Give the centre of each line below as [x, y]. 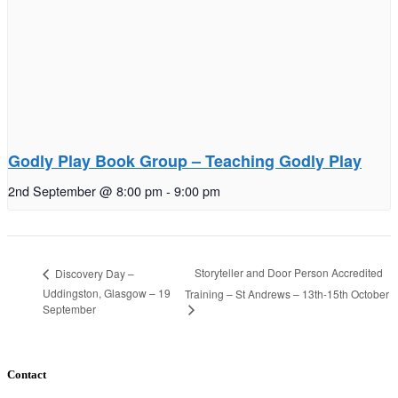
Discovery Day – [93, 273]
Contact [27, 374]
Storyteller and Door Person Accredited [288, 273]
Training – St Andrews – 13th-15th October [287, 293]
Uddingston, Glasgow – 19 [107, 293]
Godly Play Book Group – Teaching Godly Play [185, 161]
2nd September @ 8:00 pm [85, 191]
